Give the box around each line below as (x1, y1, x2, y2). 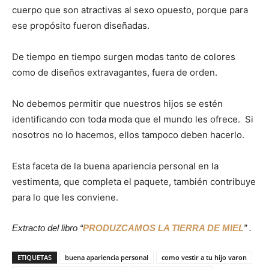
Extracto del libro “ (12, 222, 83, 233)
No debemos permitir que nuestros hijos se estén (12, 97, 223, 109)
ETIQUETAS (17, 252, 52, 262)
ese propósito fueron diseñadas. (12, 19, 150, 31)
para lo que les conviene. (12, 191, 118, 203)
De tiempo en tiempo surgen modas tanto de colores (12, 50, 235, 62)
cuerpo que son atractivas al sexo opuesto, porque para (12, 4, 248, 16)
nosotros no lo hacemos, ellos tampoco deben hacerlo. (12, 128, 244, 141)
